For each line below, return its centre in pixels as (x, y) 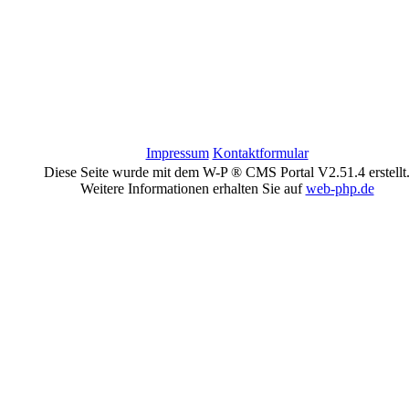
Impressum (177, 153)
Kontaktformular (260, 153)
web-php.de (340, 189)
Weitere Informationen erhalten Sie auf (193, 189)
